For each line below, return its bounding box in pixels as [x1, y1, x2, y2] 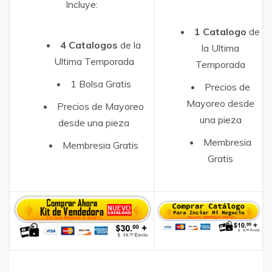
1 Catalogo [194, 25, 246, 38]
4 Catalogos [60, 39, 118, 52]
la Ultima [202, 42, 239, 55]
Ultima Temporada [53, 55, 134, 68]
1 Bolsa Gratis [70, 78, 131, 90]
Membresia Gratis [63, 139, 138, 152]
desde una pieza [58, 117, 129, 129]
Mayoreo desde [186, 97, 254, 110]
